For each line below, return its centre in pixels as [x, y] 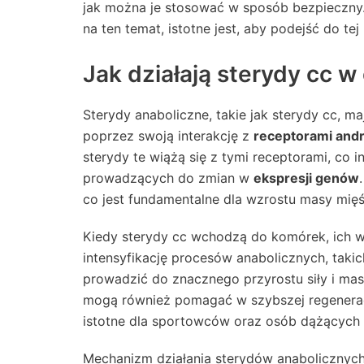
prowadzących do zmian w [168, 178]
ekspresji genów [306, 178]
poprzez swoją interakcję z [168, 135]
